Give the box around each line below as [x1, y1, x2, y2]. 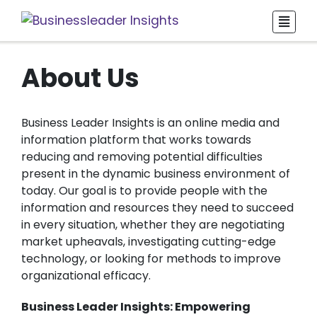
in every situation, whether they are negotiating [21, 217, 284, 234]
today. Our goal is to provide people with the [21, 183, 267, 200]
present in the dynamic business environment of [21, 166, 290, 183]
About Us [21, 60, 139, 97]
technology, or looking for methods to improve [21, 250, 281, 267]
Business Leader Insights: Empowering [21, 299, 250, 316]
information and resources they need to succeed [21, 200, 294, 217]
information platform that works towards [21, 132, 251, 149]
